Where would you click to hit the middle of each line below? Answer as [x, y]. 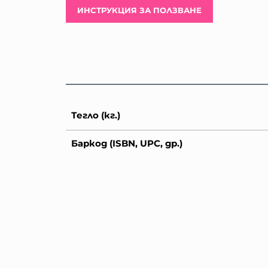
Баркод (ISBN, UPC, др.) [127, 143]
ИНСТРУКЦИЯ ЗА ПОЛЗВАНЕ [140, 10]
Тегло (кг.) [95, 115]
